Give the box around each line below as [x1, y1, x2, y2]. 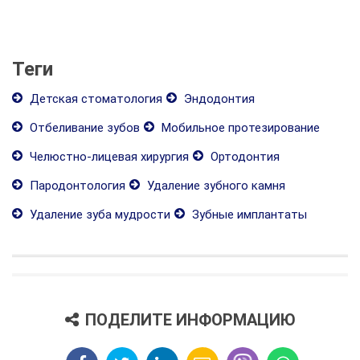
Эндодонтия [181, 91, 255, 106]
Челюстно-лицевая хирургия [27, 149, 189, 164]
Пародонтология [27, 178, 125, 193]
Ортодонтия [207, 149, 280, 164]
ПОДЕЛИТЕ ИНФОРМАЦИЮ [84, 309, 296, 329]
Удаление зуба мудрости [27, 207, 170, 222]
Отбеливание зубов [27, 120, 140, 135]
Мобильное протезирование [158, 120, 320, 135]
